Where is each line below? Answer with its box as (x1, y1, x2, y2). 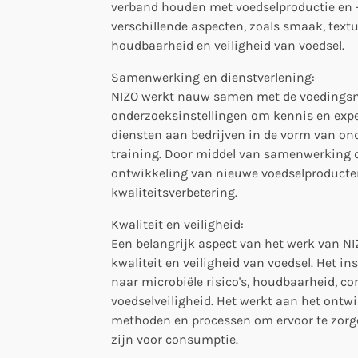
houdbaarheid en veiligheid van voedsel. (111, 37, 344, 53)
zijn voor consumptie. (111, 331, 238, 347)
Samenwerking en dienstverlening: (111, 69, 315, 85)
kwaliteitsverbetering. (111, 184, 237, 200)
